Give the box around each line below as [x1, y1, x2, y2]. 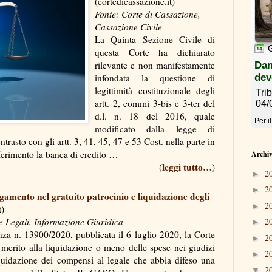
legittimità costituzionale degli [95, 84, 215, 97]
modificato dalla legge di [95, 122, 215, 135]
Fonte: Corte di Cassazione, [95, 7, 200, 20]
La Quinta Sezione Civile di [95, 33, 215, 46]
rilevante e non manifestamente [95, 58, 215, 71]
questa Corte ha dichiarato [95, 46, 215, 58]
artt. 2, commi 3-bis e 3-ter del [95, 97, 215, 109]
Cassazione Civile [95, 20, 162, 33]
